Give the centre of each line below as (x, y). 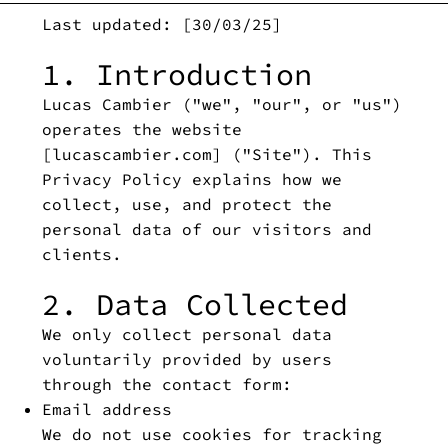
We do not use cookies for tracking (211, 433)
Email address (106, 408)
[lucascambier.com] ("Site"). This (206, 153)
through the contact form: (166, 383)
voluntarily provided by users (186, 358)
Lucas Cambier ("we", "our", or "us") (221, 103)
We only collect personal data (186, 333)
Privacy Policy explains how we (191, 178)
